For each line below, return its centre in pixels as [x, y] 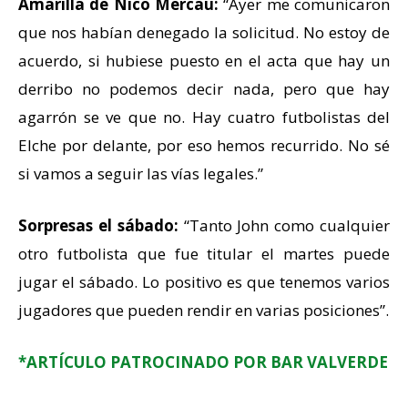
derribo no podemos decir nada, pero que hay [204, 88]
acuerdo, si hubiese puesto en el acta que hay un [204, 60]
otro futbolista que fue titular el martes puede [204, 253]
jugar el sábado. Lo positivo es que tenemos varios [204, 281]
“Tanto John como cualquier [284, 225]
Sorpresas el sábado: [98, 225]
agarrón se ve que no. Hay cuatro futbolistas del [204, 117]
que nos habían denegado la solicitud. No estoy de [204, 32]
